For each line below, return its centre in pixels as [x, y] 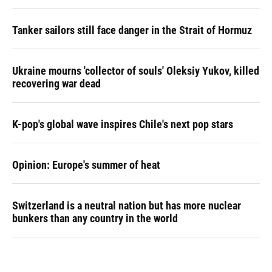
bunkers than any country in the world [95, 218]
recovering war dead [56, 83]
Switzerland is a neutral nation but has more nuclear [127, 206]
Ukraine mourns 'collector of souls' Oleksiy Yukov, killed [136, 71]
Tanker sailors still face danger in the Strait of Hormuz [132, 30]
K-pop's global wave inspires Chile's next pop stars [123, 124]
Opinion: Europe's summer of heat [86, 165]
